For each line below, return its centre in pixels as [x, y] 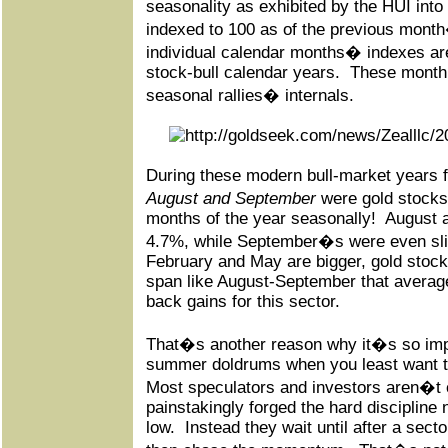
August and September [231, 198]
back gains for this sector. [243, 301]
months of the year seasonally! [261, 218]
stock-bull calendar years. [243, 72]
